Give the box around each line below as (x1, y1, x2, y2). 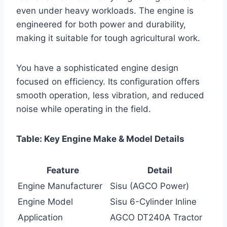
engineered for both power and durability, (16, 19, 186, 29)
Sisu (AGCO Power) (110, 180, 189, 191)
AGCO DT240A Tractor (110, 212, 202, 222)
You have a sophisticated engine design (16, 62, 178, 73)
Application (18, 212, 63, 222)
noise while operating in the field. (16, 103, 151, 114)
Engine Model (18, 196, 73, 207)
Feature (47, 165, 79, 175)
